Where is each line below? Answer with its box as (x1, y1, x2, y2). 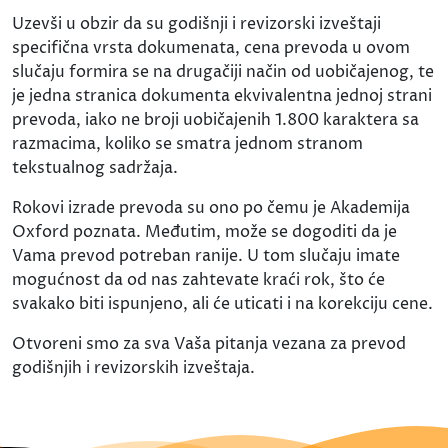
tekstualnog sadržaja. (12, 157, 178, 180)
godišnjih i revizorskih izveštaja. (12, 357, 255, 380)
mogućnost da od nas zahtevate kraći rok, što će (12, 269, 385, 292)
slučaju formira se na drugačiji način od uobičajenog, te (12, 61, 434, 84)
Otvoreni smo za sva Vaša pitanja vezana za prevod (12, 333, 406, 356)
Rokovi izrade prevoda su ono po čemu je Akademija (12, 197, 410, 220)
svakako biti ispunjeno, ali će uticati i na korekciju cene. (12, 293, 433, 316)
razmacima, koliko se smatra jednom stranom (12, 133, 363, 156)
